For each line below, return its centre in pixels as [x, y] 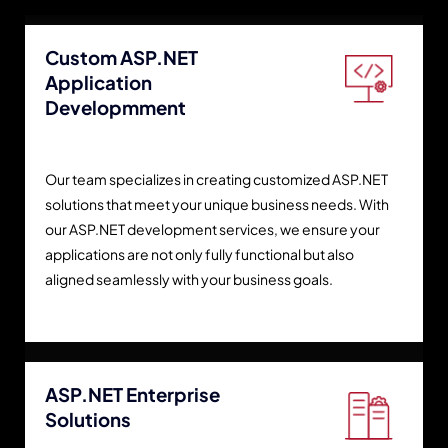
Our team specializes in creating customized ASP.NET [216, 178]
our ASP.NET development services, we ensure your [212, 228]
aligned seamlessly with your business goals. [189, 278]
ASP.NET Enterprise [132, 394]
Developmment [115, 108]
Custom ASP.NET [121, 58]
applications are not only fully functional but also [199, 253]
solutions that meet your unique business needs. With [217, 203]
